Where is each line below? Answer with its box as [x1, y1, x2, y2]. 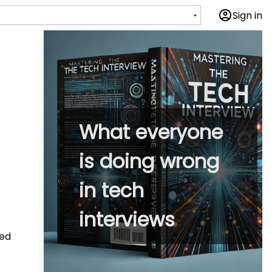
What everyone [79, 118, 223, 146]
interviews [79, 206, 175, 233]
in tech [79, 177, 144, 204]
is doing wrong [79, 148, 219, 175]
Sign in [233, 8, 262, 22]
